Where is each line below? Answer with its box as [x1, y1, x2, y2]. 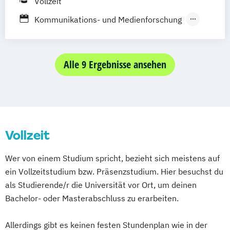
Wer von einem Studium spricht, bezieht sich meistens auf [5, 153, 220, 164]
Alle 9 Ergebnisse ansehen [64, 57, 166, 72]
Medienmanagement [108, 29, 184, 40]
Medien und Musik [34, 29, 103, 40]
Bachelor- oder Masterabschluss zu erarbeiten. [5, 193, 179, 204]
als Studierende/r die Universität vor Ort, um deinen [5, 180, 197, 190]
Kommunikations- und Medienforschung [34, 14, 182, 25]
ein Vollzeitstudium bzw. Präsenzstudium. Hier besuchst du [5, 166, 223, 177]
